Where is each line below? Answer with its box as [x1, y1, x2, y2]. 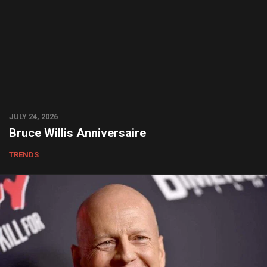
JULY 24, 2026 [9, 112, 58, 121]
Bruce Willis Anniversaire [9, 126, 146, 140]
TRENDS [9, 150, 39, 159]
